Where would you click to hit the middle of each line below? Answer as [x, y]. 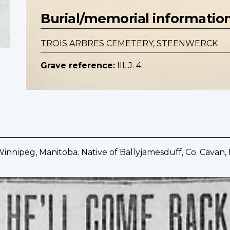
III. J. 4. [130, 66]
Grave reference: [78, 66]
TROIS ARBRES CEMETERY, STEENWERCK [129, 44]
